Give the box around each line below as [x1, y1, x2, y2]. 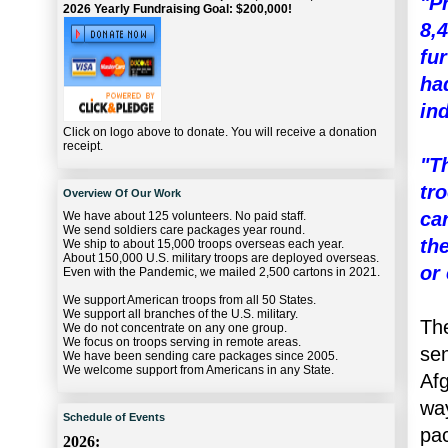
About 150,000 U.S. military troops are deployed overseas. [63, 251, 379, 266]
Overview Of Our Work [63, 186, 181, 199]
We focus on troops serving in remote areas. [63, 335, 301, 350]
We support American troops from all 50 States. [63, 293, 316, 308]
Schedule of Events [63, 410, 165, 423]
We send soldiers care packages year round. [63, 223, 305, 238]
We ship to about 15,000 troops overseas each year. [63, 237, 344, 252]
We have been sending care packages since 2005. [63, 349, 338, 364]
